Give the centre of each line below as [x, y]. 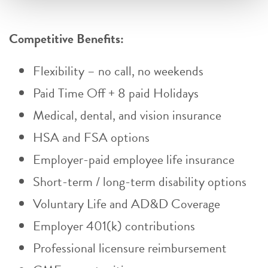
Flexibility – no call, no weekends [118, 71]
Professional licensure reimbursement [130, 248]
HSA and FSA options [91, 137]
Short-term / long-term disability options [140, 182]
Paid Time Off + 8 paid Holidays [116, 93]
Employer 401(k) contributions [117, 226]
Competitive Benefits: [66, 39]
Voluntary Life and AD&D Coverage [127, 204]
